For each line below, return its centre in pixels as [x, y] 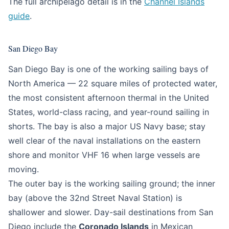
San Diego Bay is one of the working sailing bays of [108, 69]
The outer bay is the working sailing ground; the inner [112, 184]
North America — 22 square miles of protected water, [113, 83]
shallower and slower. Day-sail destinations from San [111, 212]
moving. [24, 169]
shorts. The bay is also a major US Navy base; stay [107, 126]
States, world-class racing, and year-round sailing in [109, 112]
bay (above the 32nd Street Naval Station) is [95, 198]
